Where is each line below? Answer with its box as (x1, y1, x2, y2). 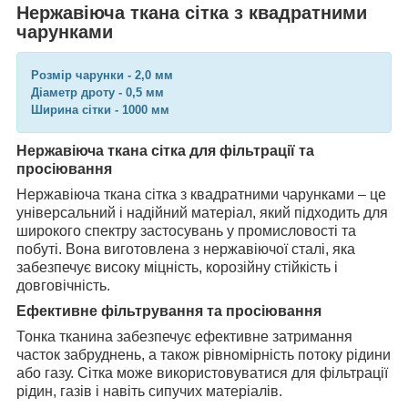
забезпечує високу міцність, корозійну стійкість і (16, 260, 338, 276)
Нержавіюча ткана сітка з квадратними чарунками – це (16, 187, 386, 203)
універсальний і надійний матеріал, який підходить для (16, 205, 388, 221)
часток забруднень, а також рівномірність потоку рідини (16, 347, 391, 363)
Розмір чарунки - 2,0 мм (31, 68, 173, 83)
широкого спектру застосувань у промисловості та (16, 223, 356, 240)
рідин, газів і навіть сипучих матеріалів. (16, 383, 282, 400)
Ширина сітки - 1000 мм (31, 103, 169, 117)
